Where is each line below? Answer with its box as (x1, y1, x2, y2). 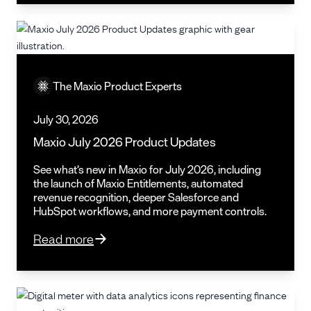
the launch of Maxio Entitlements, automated (33, 174, 243, 192)
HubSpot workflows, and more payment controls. (33, 201, 267, 220)
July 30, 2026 (33, 110, 99, 128)
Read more (33, 230, 94, 246)
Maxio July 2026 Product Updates (33, 131, 216, 152)
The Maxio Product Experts (53, 76, 182, 95)
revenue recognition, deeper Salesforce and (33, 187, 239, 206)
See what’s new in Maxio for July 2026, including (33, 160, 261, 178)
